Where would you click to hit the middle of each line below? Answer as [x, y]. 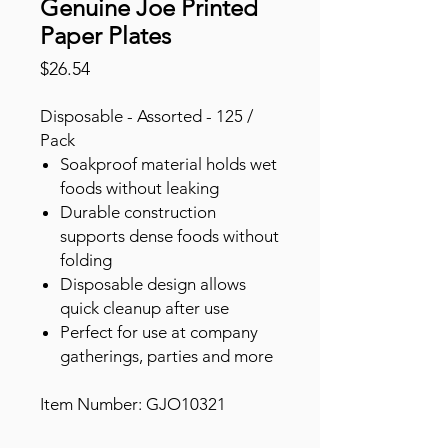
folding [86, 260]
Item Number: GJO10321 [133, 404]
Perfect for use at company [159, 332]
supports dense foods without [169, 236]
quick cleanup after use [144, 308]
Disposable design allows [153, 284]
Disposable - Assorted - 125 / [146, 116]
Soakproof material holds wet [168, 164]
